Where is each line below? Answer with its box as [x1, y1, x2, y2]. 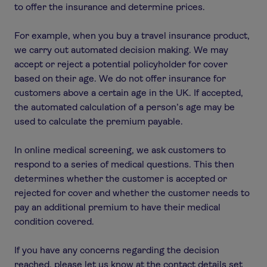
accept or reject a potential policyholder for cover [14, 58, 228, 70]
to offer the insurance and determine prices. [14, 1, 205, 13]
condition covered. [14, 216, 94, 227]
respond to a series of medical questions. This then [14, 159, 234, 170]
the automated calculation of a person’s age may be [14, 101, 235, 113]
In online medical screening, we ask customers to [14, 144, 226, 156]
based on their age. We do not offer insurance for [14, 73, 226, 84]
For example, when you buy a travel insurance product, [14, 30, 250, 41]
